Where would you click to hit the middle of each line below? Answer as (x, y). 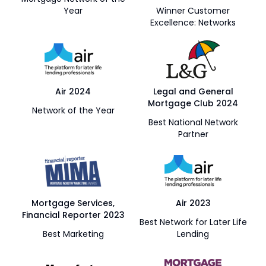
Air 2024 (73, 91)
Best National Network (193, 122)
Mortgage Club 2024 (193, 103)
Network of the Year (73, 110)
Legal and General (193, 91)
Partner (193, 134)
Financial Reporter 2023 (73, 215)
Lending (193, 234)
